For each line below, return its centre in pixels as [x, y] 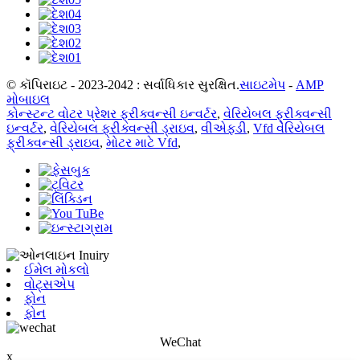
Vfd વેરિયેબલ [289, 129]
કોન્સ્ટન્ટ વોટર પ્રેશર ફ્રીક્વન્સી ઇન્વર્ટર [112, 114]
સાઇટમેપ [262, 85]
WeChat [180, 342]
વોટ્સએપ [49, 284]
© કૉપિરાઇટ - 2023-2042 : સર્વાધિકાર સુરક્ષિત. [123, 85]
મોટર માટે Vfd [142, 143]
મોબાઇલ [28, 100]
